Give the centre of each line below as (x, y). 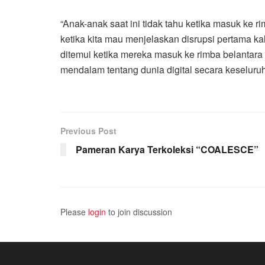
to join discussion (139, 211)
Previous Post (88, 130)
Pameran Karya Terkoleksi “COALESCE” (167, 149)
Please (74, 211)
